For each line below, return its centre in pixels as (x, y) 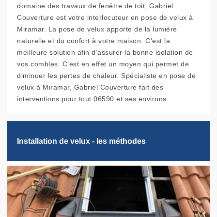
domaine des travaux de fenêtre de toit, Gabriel (95, 6)
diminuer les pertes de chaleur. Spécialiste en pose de (106, 76)
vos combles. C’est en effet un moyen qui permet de (103, 64)
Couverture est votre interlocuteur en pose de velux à (105, 18)
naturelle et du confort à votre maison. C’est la (93, 41)
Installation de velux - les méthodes (81, 141)
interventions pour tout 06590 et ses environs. (93, 99)
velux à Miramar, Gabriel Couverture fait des (90, 87)
